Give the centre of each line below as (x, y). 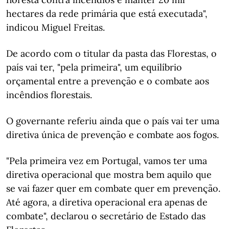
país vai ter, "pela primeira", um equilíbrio (94, 67)
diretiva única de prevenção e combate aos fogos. (112, 135)
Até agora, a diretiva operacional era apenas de (107, 202)
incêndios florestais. (49, 95)
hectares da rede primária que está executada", (107, 14)
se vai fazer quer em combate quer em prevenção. (113, 188)
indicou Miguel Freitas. (55, 27)
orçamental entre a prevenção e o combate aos (108, 81)
